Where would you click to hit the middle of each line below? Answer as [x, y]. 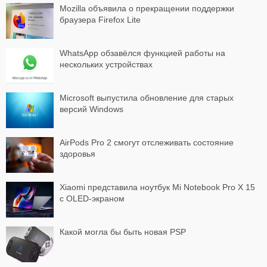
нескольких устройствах [106, 64]
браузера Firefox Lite [100, 19]
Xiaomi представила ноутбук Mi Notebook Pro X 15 [157, 187]
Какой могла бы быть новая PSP [123, 232]
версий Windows [91, 109]
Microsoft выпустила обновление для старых [147, 97]
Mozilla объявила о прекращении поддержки [147, 8]
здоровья [77, 153]
